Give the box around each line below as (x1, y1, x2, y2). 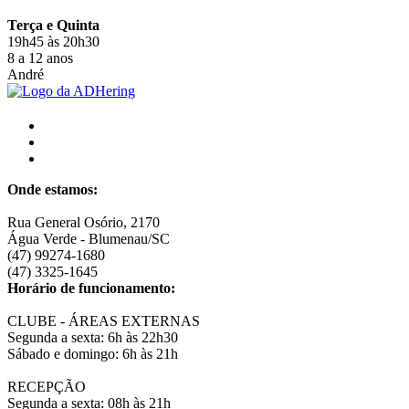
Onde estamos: (7, 181, 98, 197)
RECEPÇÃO (7, 378, 86, 394)
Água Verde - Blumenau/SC (7, 230, 170, 246)
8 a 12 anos (7, 49, 73, 66)
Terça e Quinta (7, 16, 100, 33)
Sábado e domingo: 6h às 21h (7, 345, 178, 362)
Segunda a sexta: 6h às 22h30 (7, 329, 178, 345)
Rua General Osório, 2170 (7, 214, 160, 230)
